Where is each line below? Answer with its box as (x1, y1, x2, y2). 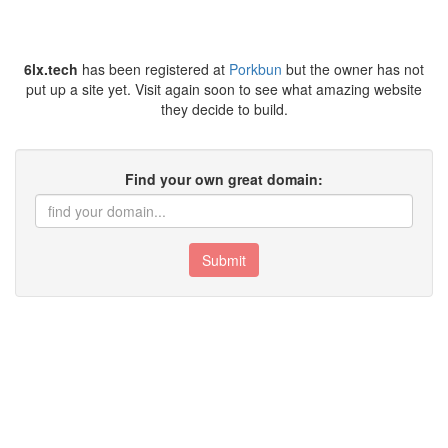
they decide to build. (160, 99, 288, 119)
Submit (202, 250, 246, 270)
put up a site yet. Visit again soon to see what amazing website (26, 79, 422, 99)
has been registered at (78, 59, 229, 79)
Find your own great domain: (125, 169, 323, 189)
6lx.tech (24, 59, 78, 79)
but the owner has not (282, 59, 424, 79)
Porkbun (229, 59, 282, 79)
